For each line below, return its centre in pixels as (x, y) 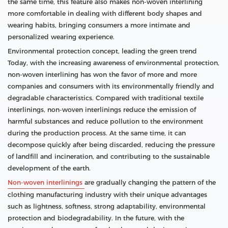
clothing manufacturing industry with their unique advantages (107, 194)
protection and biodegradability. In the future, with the (96, 218)
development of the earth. (49, 168)
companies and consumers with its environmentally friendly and (111, 86)
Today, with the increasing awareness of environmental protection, (113, 63)
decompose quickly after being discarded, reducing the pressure (111, 145)
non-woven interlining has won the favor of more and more (102, 74)
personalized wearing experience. (61, 37)
